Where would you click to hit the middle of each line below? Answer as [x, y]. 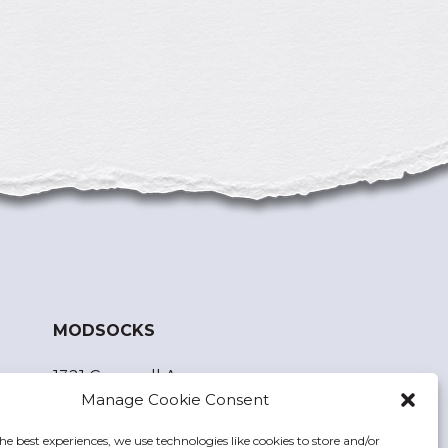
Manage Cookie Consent [174, 399]
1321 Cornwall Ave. [125, 376]
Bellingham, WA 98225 [143, 401]
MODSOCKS [103, 330]
